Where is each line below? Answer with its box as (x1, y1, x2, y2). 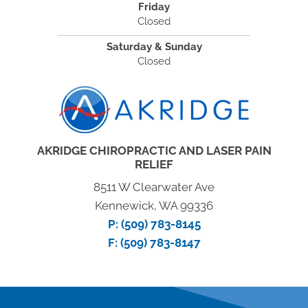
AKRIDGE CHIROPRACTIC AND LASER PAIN (36, 144, 272, 157)
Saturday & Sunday (106, 41, 202, 53)
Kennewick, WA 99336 (95, 199, 213, 212)
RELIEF (135, 157, 173, 171)
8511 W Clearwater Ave (93, 180, 214, 194)
